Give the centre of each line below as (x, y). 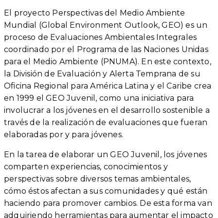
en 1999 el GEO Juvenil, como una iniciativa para (99, 98)
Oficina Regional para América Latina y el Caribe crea (108, 86)
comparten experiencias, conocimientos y (86, 166)
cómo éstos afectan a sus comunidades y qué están (106, 191)
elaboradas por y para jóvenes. (64, 134)
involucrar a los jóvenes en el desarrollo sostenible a (107, 110)
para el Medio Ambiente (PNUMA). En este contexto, (108, 61)
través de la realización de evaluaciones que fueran (106, 122)
